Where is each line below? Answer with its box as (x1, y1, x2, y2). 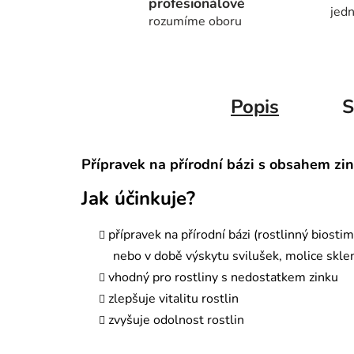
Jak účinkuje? (81, 186, 195, 212)
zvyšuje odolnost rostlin (108, 311, 244, 330)
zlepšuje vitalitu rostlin (108, 290, 239, 308)
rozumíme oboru (149, 13, 243, 31)
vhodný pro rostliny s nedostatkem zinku (108, 269, 338, 287)
